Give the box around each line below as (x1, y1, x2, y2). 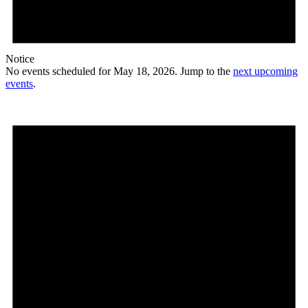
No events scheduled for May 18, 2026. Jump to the (5, 65, 233, 78)
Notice (5, 53, 34, 65)
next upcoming (233, 65, 298, 78)
